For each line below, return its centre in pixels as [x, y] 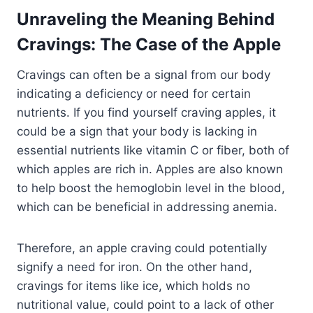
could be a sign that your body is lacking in [137, 131]
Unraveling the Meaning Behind [146, 19]
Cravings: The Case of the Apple [149, 44]
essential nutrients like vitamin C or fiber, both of [153, 150]
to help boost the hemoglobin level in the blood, [151, 188]
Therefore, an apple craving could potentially [142, 248]
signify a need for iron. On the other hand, [134, 267]
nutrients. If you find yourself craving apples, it [146, 112]
